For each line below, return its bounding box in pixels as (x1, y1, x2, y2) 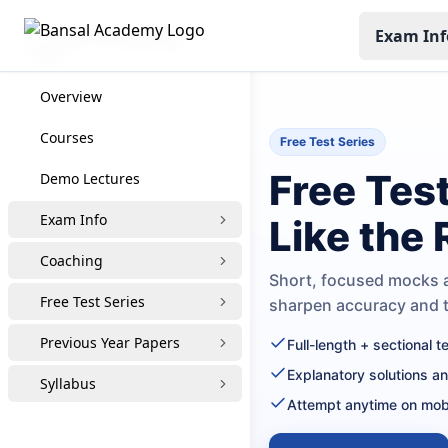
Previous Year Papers (40, 333, 180, 352)
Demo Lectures (40, 169, 140, 188)
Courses (40, 128, 94, 147)
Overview (40, 87, 102, 106)
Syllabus (40, 374, 96, 393)
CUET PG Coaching (53, 27, 180, 46)
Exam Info (40, 210, 107, 229)
